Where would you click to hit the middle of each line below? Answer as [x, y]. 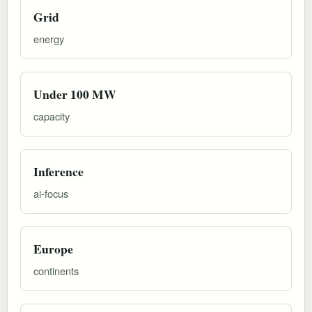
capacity [52, 116]
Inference [58, 171]
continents [56, 270]
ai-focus [51, 193]
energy [49, 38]
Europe [53, 248]
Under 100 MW [75, 94]
